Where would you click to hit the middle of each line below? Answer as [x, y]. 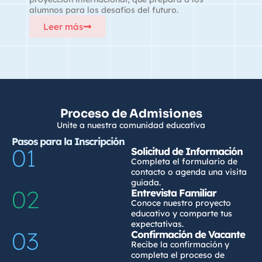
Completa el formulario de [184, 162]
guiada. [146, 183]
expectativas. [157, 224]
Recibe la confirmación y [180, 245]
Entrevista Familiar [174, 193]
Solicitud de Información [187, 151]
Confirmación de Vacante [188, 235]
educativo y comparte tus [182, 214]
